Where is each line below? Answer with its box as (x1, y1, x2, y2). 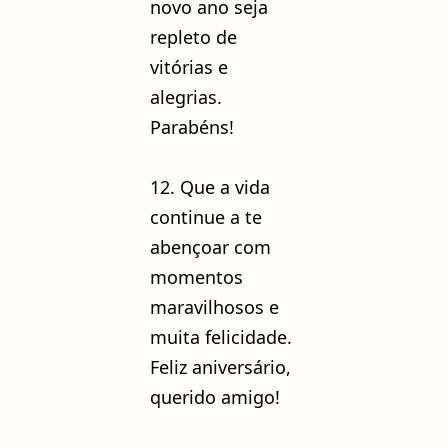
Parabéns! (150, 114, 234, 139)
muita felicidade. (150, 324, 292, 349)
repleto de (150, 24, 237, 49)
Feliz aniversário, (150, 354, 291, 379)
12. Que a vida (150, 174, 270, 199)
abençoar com (150, 234, 271, 259)
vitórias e (150, 54, 228, 79)
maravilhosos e (150, 294, 279, 319)
